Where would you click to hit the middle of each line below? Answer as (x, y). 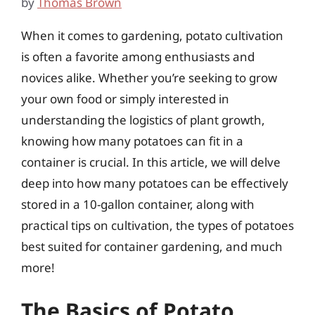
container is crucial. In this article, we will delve (151, 162)
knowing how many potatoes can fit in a (132, 141)
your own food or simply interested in (125, 98)
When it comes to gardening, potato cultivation (152, 35)
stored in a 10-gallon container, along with (138, 204)
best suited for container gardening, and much (152, 246)
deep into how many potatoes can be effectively (155, 183)
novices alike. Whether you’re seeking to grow (149, 77)
